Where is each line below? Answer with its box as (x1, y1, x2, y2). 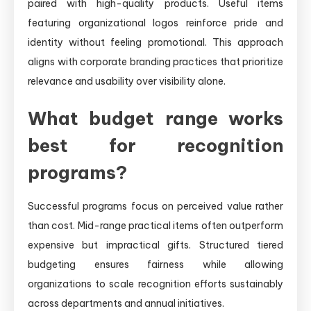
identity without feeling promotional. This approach (28, 35, 283, 49)
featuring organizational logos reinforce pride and (28, 16, 283, 29)
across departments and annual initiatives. (28, 296, 224, 310)
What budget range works (28, 106, 283, 130)
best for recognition (28, 133, 283, 157)
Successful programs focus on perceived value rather (28, 199, 283, 212)
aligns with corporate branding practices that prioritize (28, 55, 283, 68)
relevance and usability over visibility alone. (28, 74, 226, 87)
